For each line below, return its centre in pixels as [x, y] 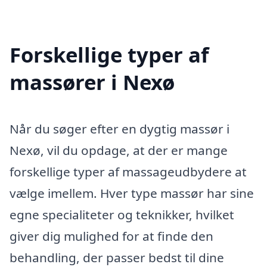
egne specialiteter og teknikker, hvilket [122, 214]
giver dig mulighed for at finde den [111, 236]
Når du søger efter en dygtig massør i [119, 128]
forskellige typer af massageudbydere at [128, 171]
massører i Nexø [92, 82]
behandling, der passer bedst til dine [117, 257]
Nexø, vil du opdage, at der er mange [119, 150]
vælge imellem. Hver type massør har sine [132, 193]
